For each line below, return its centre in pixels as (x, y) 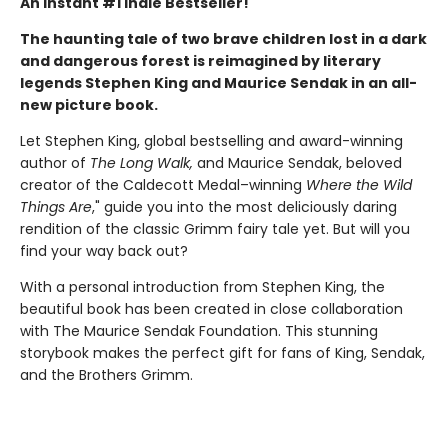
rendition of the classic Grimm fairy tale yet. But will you (215, 229)
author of (55, 163)
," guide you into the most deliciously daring (244, 207)
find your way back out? (106, 251)
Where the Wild (359, 185)
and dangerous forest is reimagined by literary (200, 61)
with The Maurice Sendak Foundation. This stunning (199, 331)
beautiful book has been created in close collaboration (211, 309)
